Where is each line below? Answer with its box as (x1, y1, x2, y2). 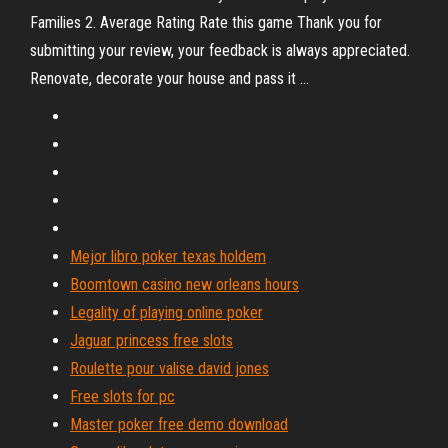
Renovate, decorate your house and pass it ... (30, 69, 309, 88)
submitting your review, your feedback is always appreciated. (30, 41, 410, 60)
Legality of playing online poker (70, 303, 263, 322)
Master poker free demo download (70, 415, 288, 434)
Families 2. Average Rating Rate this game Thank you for (30, 13, 382, 32)
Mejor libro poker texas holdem (70, 247, 266, 266)
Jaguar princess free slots (70, 331, 233, 350)
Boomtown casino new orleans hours (70, 275, 299, 294)
